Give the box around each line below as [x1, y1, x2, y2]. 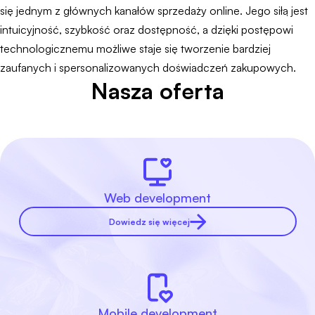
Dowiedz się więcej [109, 216, 190, 227]
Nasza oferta [91, 77, 224, 105]
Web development [104, 190, 211, 205]
